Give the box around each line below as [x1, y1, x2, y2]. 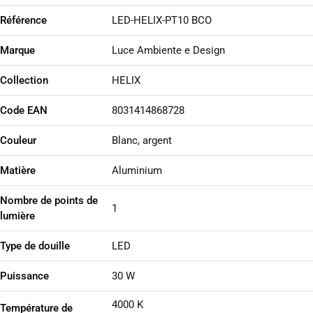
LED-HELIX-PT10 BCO [111, 14, 212, 27]
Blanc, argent [111, 134, 172, 147]
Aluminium [111, 164, 162, 177]
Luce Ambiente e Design [111, 44, 225, 57]
